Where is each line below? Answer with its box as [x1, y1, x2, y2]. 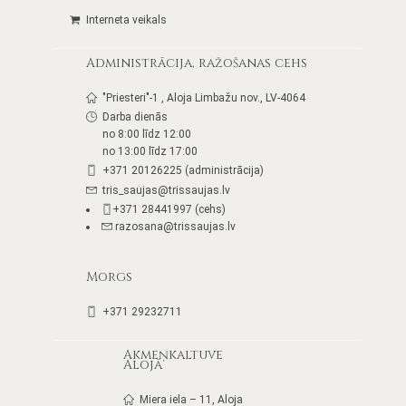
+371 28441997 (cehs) [112, 203, 226, 217]
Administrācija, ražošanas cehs [86, 53, 307, 72]
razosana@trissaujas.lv [112, 220, 236, 234]
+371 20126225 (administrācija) [102, 164, 264, 178]
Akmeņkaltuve [123, 345, 223, 363]
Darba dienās [102, 110, 168, 123]
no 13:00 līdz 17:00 [102, 144, 198, 158]
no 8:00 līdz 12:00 [102, 127, 191, 140]
